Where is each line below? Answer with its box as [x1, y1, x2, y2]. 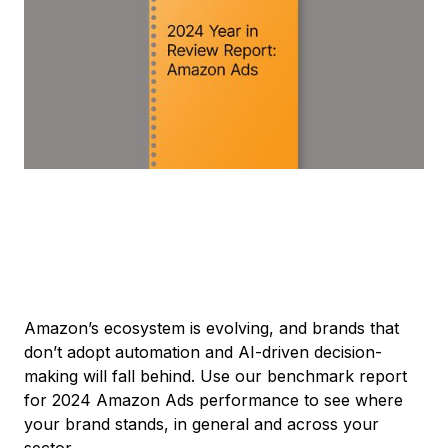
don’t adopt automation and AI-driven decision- [24, 341, 382, 362]
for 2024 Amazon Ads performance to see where [24, 389, 403, 410]
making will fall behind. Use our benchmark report [24, 365, 407, 386]
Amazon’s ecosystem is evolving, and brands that [24, 317, 399, 338]
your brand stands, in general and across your [24, 413, 379, 434]
